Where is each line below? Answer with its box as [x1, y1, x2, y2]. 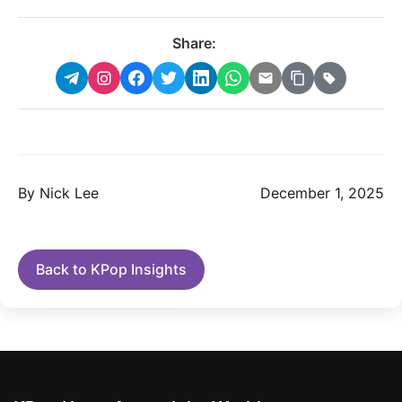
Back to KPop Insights [36, 260, 187, 278]
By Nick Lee [18, 184, 99, 202]
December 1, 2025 [260, 184, 384, 202]
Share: [171, 34, 216, 52]
